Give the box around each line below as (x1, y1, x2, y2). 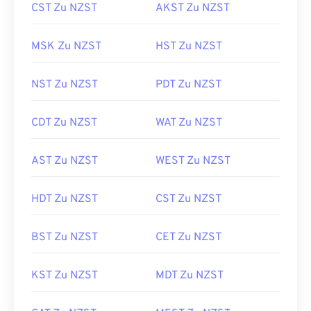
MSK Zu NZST (31, 40, 101, 53)
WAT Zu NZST (155, 116, 222, 130)
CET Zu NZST (155, 230, 221, 244)
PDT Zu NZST (155, 78, 221, 92)
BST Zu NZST (31, 230, 98, 244)
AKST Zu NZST (155, 1, 230, 15)
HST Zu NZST (155, 40, 222, 53)
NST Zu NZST (31, 78, 98, 92)
